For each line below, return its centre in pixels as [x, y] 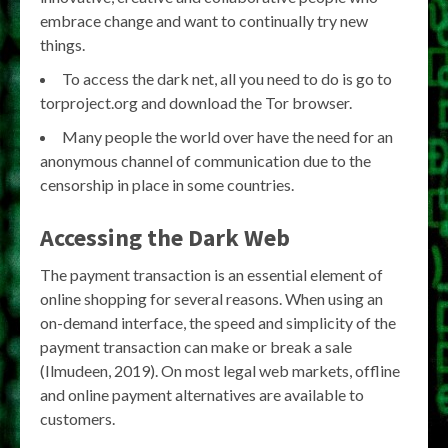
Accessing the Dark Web [165, 237]
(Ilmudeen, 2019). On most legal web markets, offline [220, 370]
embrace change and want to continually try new [204, 20]
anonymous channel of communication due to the [205, 160]
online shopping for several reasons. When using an [211, 298]
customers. [77, 418]
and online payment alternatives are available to [202, 394]
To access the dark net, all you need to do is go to [227, 78]
